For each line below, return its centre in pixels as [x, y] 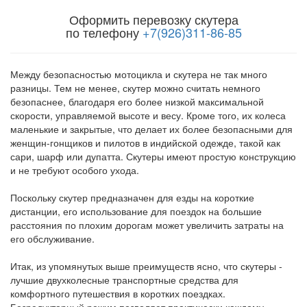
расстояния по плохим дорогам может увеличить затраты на [147, 224]
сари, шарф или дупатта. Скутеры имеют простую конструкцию [153, 156]
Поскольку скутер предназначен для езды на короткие [132, 197]
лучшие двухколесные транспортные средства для [124, 279]
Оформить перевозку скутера [153, 19]
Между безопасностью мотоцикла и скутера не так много [139, 74]
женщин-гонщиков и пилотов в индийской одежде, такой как [145, 142]
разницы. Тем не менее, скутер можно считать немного [135, 87]
